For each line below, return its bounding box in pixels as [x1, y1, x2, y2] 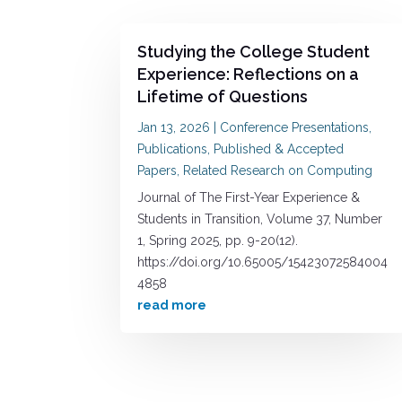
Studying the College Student [137, 41, 371, 61]
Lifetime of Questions [137, 86, 309, 106]
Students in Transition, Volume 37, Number [137, 211, 383, 226]
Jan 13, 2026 [137, 119, 211, 135]
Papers [137, 162, 178, 178]
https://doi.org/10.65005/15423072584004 [137, 254, 389, 269]
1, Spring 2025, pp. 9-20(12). [137, 232, 299, 248]
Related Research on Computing [183, 162, 373, 178]
